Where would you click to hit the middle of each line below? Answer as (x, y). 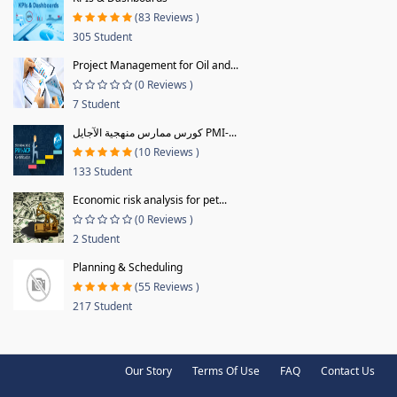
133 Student (102, 171)
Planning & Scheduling (128, 267)
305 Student (102, 36)
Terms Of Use (226, 370)
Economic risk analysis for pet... (150, 199)
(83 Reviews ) (167, 17)
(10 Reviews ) (167, 152)
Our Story (148, 370)
